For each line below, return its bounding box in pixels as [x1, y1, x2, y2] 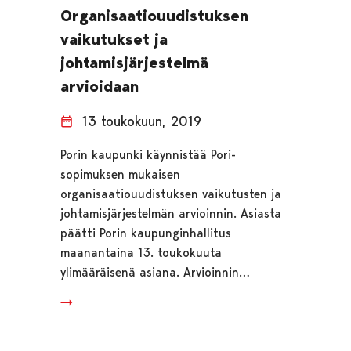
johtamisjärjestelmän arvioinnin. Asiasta [60, 206, 281, 222]
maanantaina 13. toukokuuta [60, 245, 222, 261]
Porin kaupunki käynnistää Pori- [60, 147, 236, 163]
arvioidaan [60, 77, 139, 96]
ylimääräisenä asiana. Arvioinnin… [60, 265, 250, 280]
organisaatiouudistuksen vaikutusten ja [60, 186, 281, 202]
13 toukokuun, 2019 [81, 113, 201, 130]
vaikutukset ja [60, 30, 168, 49]
